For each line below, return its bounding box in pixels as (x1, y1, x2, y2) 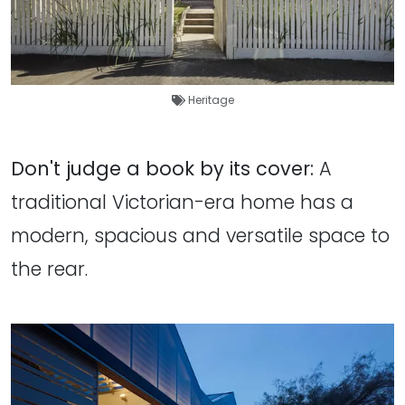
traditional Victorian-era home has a (11, 189, 353, 216)
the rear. (11, 256, 88, 283)
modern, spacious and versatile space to (11, 222, 390, 250)
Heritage (187, 92, 234, 108)
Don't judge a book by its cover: (11, 155, 314, 183)
